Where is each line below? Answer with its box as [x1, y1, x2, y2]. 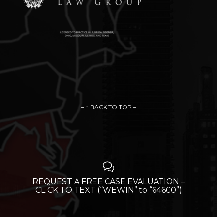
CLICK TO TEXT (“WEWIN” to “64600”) [35, 186, 182, 195]
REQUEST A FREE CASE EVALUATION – [32, 177, 185, 186]
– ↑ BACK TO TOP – [81, 103, 136, 111]
